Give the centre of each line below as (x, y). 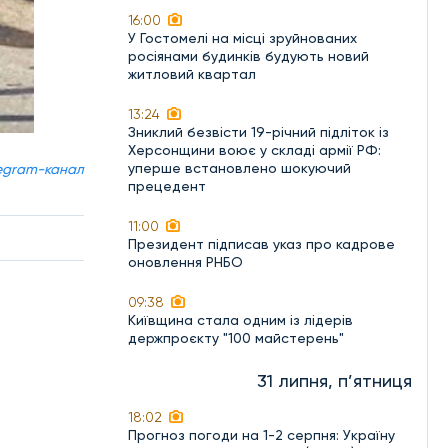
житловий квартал (192, 74)
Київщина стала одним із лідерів (240, 320)
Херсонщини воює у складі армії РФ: (254, 150)
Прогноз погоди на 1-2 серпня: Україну (261, 435)
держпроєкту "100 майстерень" (236, 338)
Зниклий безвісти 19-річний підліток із (258, 132)
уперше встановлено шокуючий (239, 168)
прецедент (167, 186)
